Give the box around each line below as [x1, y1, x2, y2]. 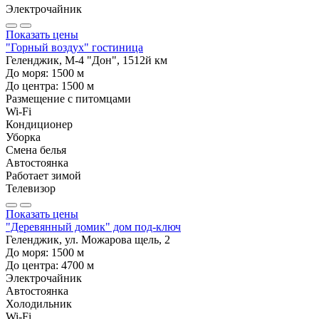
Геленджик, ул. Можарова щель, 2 [6, 233, 170, 246]
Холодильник [6, 297, 72, 310]
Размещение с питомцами [6, 92, 131, 105]
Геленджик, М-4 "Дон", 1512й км [6, 53, 167, 66]
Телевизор [6, 182, 56, 194]
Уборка [6, 130, 41, 143]
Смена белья [6, 143, 66, 156]
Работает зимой [6, 169, 81, 182]
